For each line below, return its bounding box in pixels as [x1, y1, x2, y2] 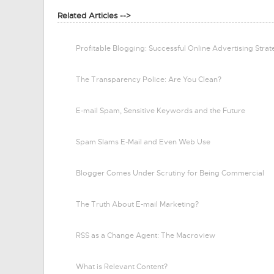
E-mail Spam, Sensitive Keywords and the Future [76, 106, 245, 116]
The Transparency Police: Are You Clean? [76, 75, 221, 84]
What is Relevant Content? [76, 262, 168, 272]
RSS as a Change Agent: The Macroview [76, 231, 215, 240]
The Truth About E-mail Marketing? [76, 199, 199, 209]
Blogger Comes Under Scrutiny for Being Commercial [76, 168, 264, 178]
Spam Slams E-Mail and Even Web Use [76, 137, 210, 147]
